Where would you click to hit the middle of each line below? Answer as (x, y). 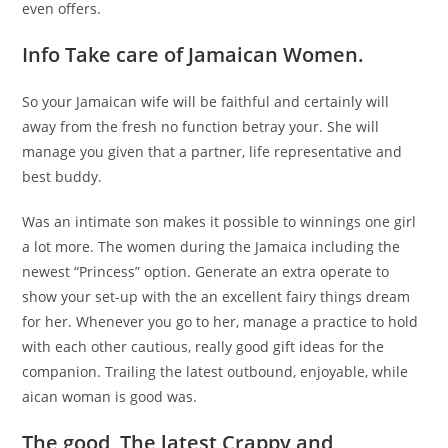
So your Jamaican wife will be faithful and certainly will (206, 102)
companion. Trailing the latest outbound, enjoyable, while (215, 372)
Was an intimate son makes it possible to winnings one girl (219, 222)
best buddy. (62, 177)
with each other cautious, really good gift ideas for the (203, 347)
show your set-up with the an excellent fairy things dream (216, 297)
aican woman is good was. (110, 397)
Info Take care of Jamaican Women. (193, 55)
